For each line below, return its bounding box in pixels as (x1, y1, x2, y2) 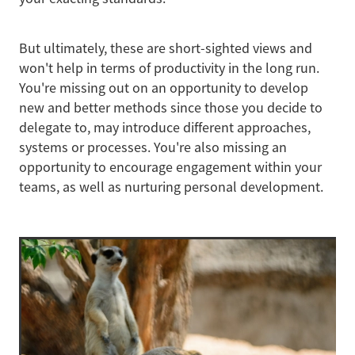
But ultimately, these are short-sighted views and (19, 40, 312, 58)
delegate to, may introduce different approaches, (19, 119, 311, 137)
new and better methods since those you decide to (19, 99, 323, 117)
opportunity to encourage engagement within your (19, 158, 322, 177)
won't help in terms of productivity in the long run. (19, 59, 319, 78)
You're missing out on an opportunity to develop (19, 79, 308, 97)
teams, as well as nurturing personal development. (19, 178, 323, 197)
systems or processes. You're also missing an (19, 139, 287, 157)
